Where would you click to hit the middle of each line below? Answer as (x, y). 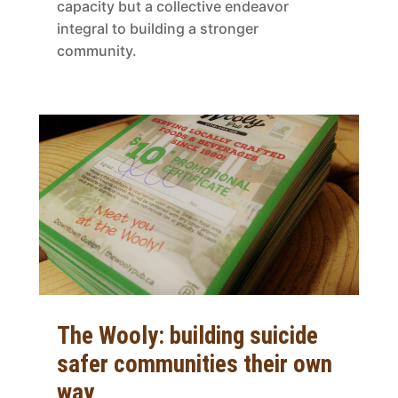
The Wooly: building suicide (187, 335)
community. (96, 50)
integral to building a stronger (157, 28)
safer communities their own (194, 364)
